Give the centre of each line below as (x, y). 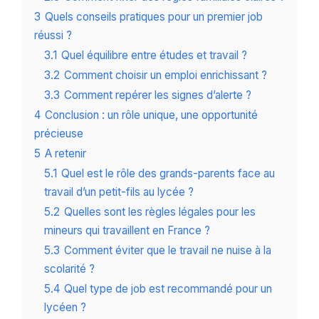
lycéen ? (65, 308)
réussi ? (53, 36)
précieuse (59, 134)
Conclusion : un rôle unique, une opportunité (151, 115)
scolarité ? (69, 269)
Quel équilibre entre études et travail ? (154, 56)
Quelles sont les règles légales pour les (160, 212)
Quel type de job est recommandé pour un (168, 289)
